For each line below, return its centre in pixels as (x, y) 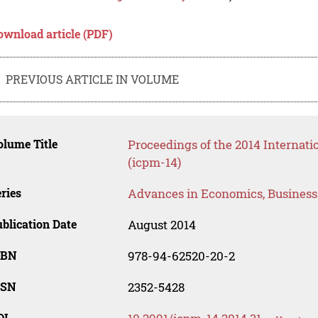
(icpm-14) (154, 163)
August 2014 (161, 225)
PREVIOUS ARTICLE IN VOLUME (93, 79)
